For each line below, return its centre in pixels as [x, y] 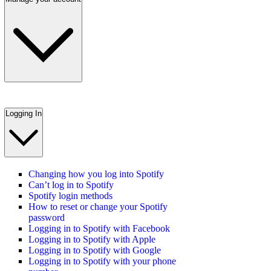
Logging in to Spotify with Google [95, 250]
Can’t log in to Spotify [71, 184]
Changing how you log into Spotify [96, 174]
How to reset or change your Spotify [98, 206]
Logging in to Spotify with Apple [92, 239]
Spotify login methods [70, 195]
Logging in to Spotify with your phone [102, 261]
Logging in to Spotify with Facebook [99, 228]
